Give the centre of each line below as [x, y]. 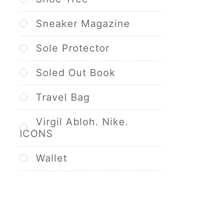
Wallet [52, 158]
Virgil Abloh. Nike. [82, 122]
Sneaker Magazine [83, 24]
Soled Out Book [76, 73]
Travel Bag [63, 97]
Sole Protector [73, 48]
